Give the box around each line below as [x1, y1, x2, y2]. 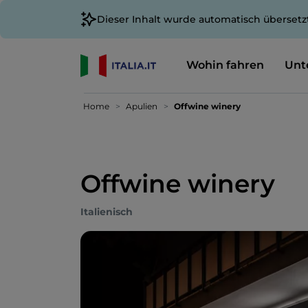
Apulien [126, 101, 157, 111]
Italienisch [80, 206, 133, 218]
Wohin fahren [186, 58, 264, 71]
